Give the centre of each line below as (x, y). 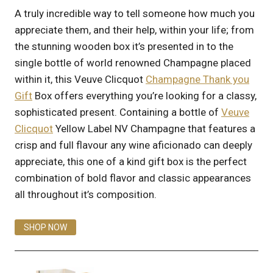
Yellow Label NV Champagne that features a (154, 129)
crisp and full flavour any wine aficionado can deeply (133, 145)
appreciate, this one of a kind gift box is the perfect (131, 161)
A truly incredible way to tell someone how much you (135, 13)
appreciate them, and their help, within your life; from (134, 30)
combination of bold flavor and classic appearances (133, 178)
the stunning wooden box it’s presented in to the (124, 46)
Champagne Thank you (197, 79)
